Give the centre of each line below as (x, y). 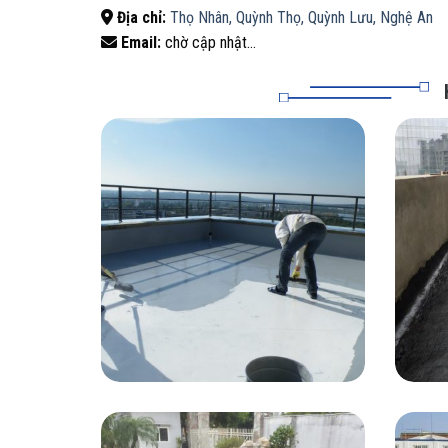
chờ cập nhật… (208, 43)
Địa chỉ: (139, 18)
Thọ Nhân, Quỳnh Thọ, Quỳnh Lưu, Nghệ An (301, 18)
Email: (138, 43)
